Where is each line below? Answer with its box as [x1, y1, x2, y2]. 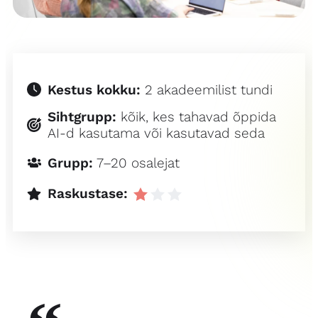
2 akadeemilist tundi [145, 81, 273, 98]
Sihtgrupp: [48, 108, 116, 125]
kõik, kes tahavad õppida [121, 108, 276, 125]
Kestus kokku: [48, 81, 141, 98]
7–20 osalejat [97, 154, 180, 171]
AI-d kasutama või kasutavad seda [48, 124, 265, 141]
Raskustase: [48, 185, 128, 202]
